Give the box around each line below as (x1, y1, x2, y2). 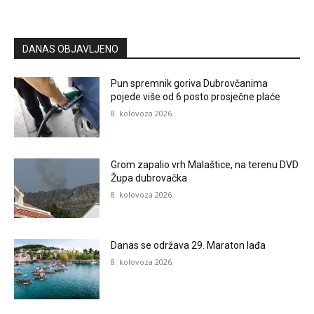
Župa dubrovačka (111, 172, 188, 184)
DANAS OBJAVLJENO (22, 43, 118, 55)
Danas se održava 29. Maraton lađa (111, 240, 266, 252)
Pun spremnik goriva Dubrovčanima (111, 77, 268, 89)
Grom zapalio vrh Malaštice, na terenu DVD (111, 158, 299, 170)
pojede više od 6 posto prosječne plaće (111, 90, 281, 102)
